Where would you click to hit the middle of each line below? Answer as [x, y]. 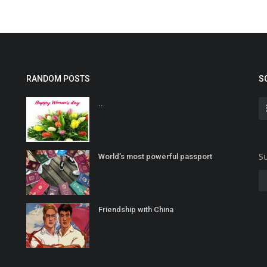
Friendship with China [136, 210]
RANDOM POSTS [58, 79]
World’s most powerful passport [155, 157]
